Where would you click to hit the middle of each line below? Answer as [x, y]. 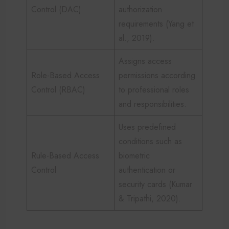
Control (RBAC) [58, 89]
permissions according [157, 75]
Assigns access [145, 61]
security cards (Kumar [155, 184]
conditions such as [150, 141]
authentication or [147, 170]
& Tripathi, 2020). [150, 198]
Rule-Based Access [65, 155]
